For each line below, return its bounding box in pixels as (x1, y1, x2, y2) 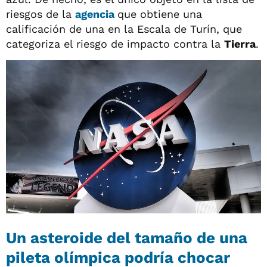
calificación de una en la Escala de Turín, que (6, 22, 242, 35)
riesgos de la (6, 7, 75, 20)
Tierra (224, 37, 256, 50)
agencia (75, 7, 117, 20)
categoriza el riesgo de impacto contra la (6, 37, 224, 50)
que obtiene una (117, 7, 202, 20)
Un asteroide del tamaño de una (6, 228, 247, 247)
